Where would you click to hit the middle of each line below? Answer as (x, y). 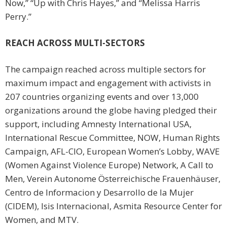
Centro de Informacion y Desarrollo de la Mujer (99, 193)
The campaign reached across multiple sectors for (105, 69)
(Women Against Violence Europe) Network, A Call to (109, 165)
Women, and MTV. (42, 220)
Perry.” (18, 17)
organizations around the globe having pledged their (111, 110)
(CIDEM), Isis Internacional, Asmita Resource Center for (113, 206)
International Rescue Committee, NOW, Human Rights (112, 138)
